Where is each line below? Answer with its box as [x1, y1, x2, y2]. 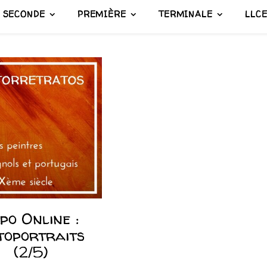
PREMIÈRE [77, 8, 126, 20]
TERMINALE [158, 8, 213, 20]
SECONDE [2, 8, 45, 20]
